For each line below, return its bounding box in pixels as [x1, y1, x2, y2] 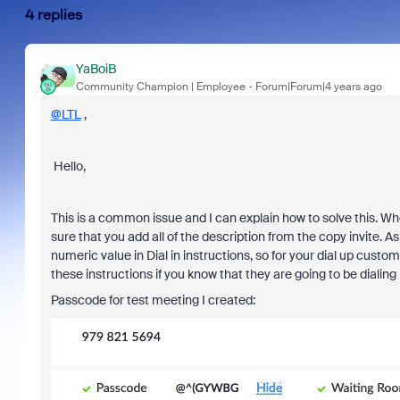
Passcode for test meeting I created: [50, 292, 255, 308]
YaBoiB [75, 60, 116, 77]
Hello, [50, 158, 88, 174]
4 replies [24, 6, 83, 23]
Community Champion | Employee [75, 79, 246, 94]
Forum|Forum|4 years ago [254, 79, 382, 94]
